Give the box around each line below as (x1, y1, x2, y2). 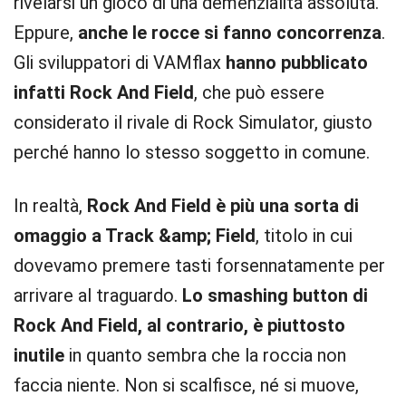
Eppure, (14, 22, 78, 43)
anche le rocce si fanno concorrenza (78, 22, 382, 43)
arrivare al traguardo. (14, 285, 182, 306)
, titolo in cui (256, 225, 353, 246)
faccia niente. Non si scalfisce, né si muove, (14, 374, 359, 396)
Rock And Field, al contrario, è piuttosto (14, 314, 345, 336)
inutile (14, 344, 64, 366)
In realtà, (14, 195, 87, 217)
